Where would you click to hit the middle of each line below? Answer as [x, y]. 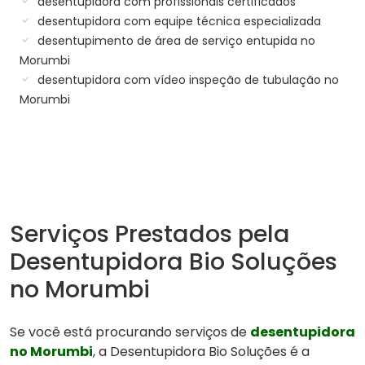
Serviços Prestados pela [150, 233]
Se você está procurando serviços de [130, 332]
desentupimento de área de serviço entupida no [175, 40]
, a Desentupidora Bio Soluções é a [201, 351]
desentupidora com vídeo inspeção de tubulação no [187, 79]
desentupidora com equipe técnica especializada [178, 21]
